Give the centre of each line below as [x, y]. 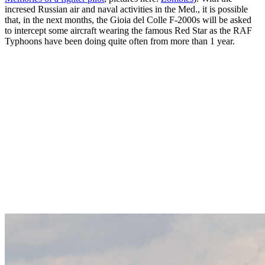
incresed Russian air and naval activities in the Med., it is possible [126, 9]
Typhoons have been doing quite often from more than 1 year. [120, 41]
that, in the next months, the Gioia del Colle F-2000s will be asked [128, 20]
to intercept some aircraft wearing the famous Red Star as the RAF [128, 30]
